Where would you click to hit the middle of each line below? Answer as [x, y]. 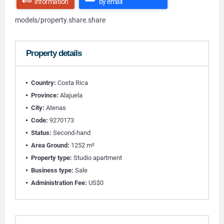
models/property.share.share [60, 20]
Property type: [51, 158]
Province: [45, 95]
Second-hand [71, 133]
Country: [43, 83]
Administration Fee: [59, 183]
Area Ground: [50, 145]
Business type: [52, 170]
